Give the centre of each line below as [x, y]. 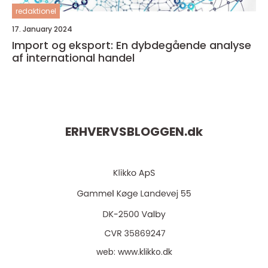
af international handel [73, 58]
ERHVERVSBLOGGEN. [126, 132]
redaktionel [36, 11]
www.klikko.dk [145, 252]
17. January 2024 [42, 29]
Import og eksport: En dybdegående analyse [132, 45]
